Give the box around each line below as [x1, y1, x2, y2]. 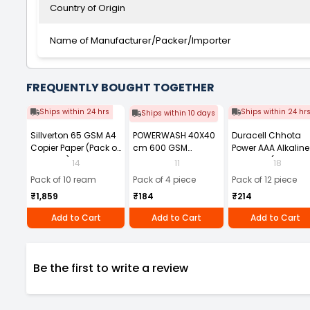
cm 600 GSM [133, 142, 188, 154]
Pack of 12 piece [232, 173, 297, 185]
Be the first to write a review [33, 260, 188, 276]
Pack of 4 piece [133, 173, 196, 185]
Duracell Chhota [232, 129, 301, 141]
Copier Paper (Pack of [30, 142, 120, 154]
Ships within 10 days [141, 108, 215, 118]
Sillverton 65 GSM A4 [30, 129, 116, 141]
